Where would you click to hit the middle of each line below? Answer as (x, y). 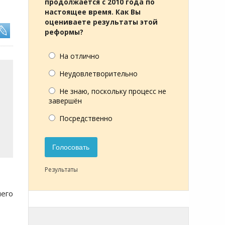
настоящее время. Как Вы (93, 12)
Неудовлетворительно (98, 74)
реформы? (64, 32)
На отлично (79, 56)
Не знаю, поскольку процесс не (113, 91)
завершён (65, 101)
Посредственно (86, 118)
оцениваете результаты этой (101, 22)
